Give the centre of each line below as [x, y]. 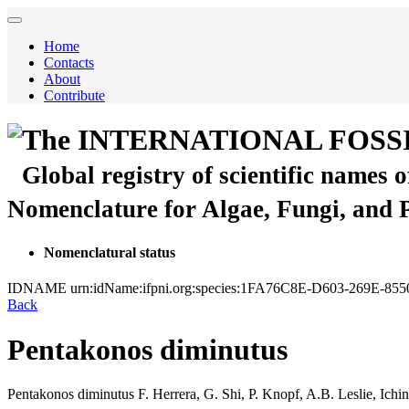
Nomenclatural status [110, 252]
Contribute [74, 95]
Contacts [69, 63]
